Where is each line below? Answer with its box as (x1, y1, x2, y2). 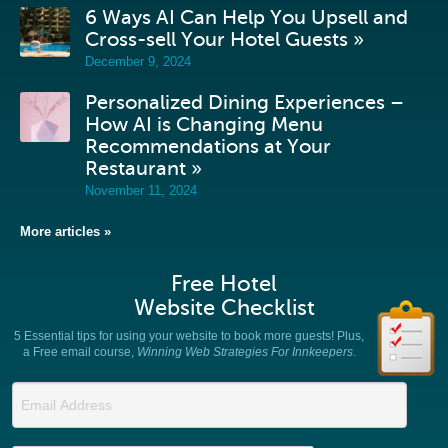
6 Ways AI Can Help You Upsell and (85, 6, 408, 29)
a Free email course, (22, 344, 137, 359)
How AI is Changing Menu (85, 113, 323, 136)
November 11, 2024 (85, 183, 197, 198)
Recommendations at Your (85, 135, 331, 158)
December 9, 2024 (85, 54, 191, 69)
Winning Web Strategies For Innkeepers (136, 344, 353, 359)
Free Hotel (171, 270, 277, 296)
